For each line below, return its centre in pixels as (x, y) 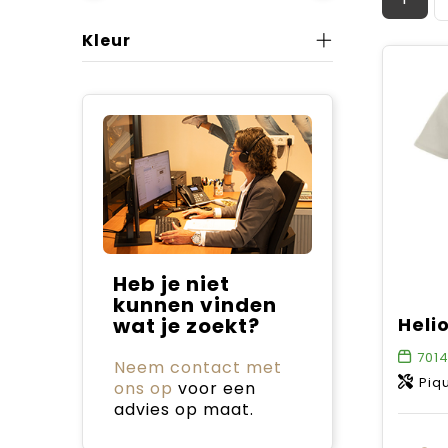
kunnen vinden (194, 304)
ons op (143, 388)
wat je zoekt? (186, 325)
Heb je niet (171, 283)
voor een (214, 388)
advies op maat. (183, 409)
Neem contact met (197, 367)
